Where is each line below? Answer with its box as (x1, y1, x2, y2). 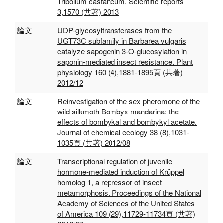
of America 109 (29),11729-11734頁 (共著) (57, 208, 195, 219)
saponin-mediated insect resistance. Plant (57, 56, 193, 67)
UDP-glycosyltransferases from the (57, 25, 172, 35)
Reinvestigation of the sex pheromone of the (57, 96, 200, 106)
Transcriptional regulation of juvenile (57, 156, 172, 166)
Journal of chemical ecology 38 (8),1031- (57, 127, 189, 137)
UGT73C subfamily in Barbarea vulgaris (57, 35, 186, 46)
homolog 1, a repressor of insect (57, 177, 162, 187)
